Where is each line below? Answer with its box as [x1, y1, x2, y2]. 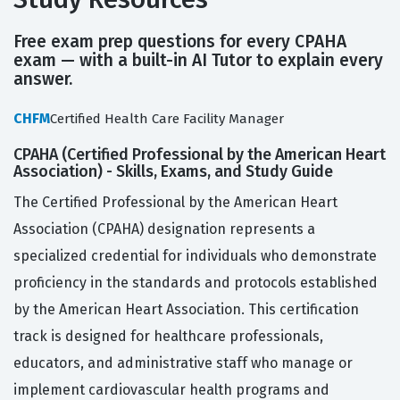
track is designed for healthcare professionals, [13, 328, 323, 346]
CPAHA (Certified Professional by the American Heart [13, 145, 386, 165]
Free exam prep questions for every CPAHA [13, 31, 346, 53]
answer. [13, 69, 72, 90]
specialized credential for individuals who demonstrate [13, 247, 377, 265]
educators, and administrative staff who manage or [13, 354, 353, 372]
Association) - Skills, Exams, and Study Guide [13, 162, 333, 182]
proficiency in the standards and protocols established [13, 274, 378, 292]
